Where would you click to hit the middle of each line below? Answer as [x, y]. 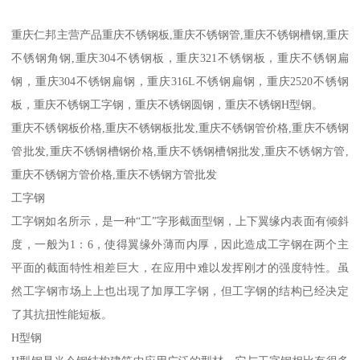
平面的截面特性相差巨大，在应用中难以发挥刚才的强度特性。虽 [180, 268]
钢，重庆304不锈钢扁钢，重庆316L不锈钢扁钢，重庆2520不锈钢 [180, 82]
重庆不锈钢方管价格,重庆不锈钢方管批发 [115, 175]
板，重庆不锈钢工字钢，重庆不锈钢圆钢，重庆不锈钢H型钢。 [168, 105]
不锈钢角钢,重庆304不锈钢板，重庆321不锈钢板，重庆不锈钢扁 [180, 58]
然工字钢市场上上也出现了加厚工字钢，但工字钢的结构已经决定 [180, 291]
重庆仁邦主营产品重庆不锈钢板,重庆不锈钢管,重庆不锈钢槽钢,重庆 [180, 35]
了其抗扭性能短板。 [62, 315]
